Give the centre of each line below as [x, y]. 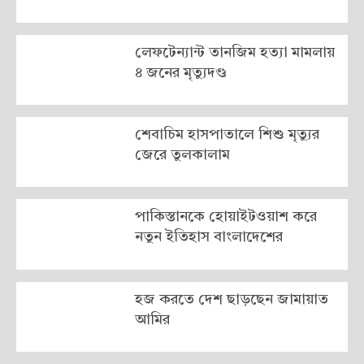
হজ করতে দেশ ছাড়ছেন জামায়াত [231, 299]
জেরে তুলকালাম [182, 156]
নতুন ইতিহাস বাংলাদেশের [208, 238]
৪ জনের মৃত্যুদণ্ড [180, 74]
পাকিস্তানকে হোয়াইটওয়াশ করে [225, 217]
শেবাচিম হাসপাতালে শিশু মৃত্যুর [227, 135]
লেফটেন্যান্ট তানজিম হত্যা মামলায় [234, 53]
